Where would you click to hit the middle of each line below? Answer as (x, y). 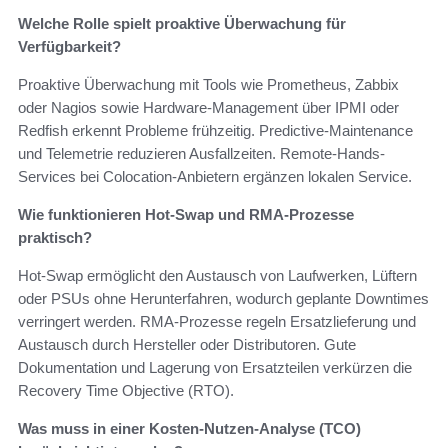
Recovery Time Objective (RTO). (126, 391)
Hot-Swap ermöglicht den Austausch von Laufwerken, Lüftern (217, 276)
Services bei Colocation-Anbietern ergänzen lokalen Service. (215, 177)
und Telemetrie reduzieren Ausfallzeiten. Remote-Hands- (201, 154)
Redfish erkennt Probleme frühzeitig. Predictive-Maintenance (215, 131)
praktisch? (55, 238)
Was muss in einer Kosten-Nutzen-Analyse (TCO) (189, 429)
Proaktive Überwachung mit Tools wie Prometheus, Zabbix (208, 85)
